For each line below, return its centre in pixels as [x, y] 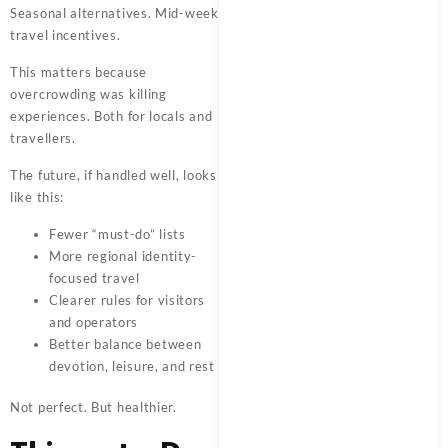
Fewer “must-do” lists [117, 233]
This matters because [78, 71]
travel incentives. [65, 34]
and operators [94, 321]
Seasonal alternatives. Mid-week [114, 12]
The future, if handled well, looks [113, 174]
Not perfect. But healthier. [93, 407]
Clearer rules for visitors [127, 299]
